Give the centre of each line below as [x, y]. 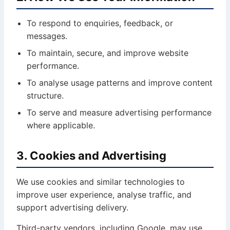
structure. [45, 95]
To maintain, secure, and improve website [108, 53]
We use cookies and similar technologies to [101, 182]
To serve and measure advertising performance [119, 112]
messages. [47, 36]
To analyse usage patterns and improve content [120, 83]
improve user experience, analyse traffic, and [104, 195]
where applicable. [61, 125]
